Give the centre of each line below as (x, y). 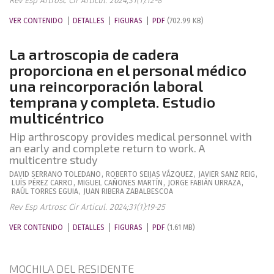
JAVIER (209, 174)
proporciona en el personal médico (128, 70)
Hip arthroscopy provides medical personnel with (131, 136)
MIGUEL (90, 183)
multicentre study (54, 160)
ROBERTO (122, 174)
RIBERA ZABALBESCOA (137, 191)
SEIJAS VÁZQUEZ (166, 174)
